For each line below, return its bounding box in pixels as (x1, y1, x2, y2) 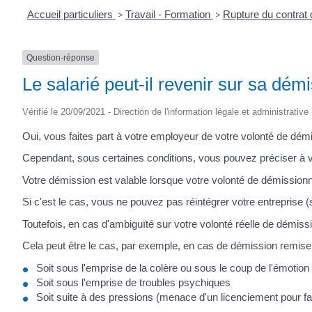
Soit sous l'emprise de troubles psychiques (36, 276, 231, 288)
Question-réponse (26, 52, 95, 63)
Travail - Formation (125, 8, 213, 20)
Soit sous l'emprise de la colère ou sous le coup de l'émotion (36, 261, 309, 274)
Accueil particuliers (26, 8, 116, 20)
